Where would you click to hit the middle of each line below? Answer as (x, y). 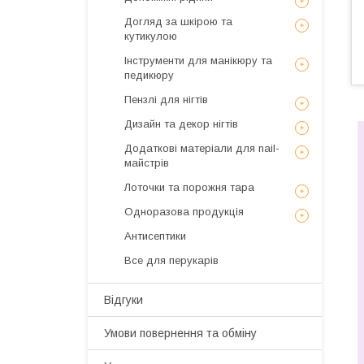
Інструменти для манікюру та (198, 61)
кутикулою (151, 36)
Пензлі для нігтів (166, 100)
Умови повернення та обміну (180, 333)
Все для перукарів (171, 260)
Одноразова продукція (184, 212)
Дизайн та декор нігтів (181, 124)
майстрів (147, 163)
